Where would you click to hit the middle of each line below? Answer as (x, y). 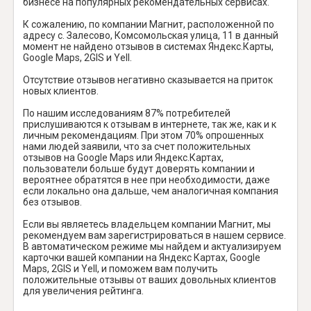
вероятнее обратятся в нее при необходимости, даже (146, 179)
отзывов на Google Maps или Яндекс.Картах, (123, 157)
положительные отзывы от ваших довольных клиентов (150, 279)
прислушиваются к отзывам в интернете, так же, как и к (150, 124)
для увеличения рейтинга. (83, 291)
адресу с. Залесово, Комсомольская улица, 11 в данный (151, 35)
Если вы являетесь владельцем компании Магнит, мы (147, 224)
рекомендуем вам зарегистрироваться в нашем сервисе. (154, 235)
